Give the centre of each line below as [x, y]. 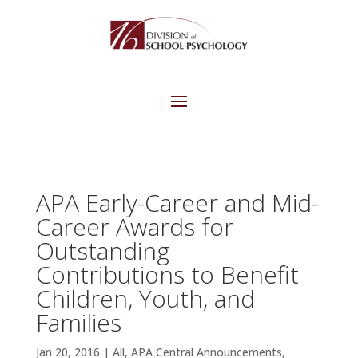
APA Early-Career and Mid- [177, 203]
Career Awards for [134, 227]
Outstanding [102, 251]
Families [78, 323]
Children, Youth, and [145, 299]
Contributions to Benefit [167, 275]
